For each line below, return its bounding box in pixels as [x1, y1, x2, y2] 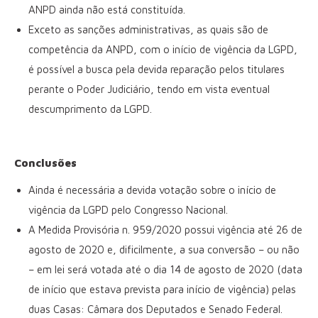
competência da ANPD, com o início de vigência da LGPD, [28, 43, 297, 55]
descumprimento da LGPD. [28, 102, 152, 115]
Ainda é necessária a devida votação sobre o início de [28, 183, 276, 196]
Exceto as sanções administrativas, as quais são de [28, 23, 268, 35]
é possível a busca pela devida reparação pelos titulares [28, 62, 285, 75]
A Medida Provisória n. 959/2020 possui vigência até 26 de [28, 223, 302, 236]
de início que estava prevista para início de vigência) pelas [28, 283, 296, 295]
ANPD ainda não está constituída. [28, 3, 185, 16]
